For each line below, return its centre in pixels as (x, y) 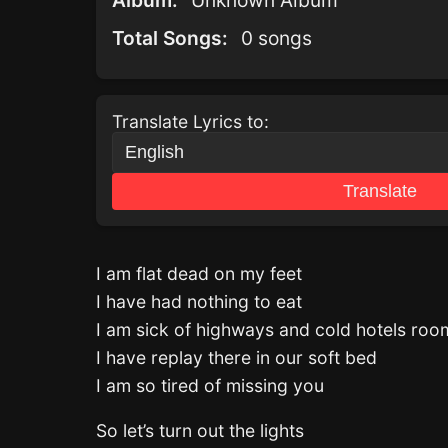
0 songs (276, 38)
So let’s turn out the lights (200, 431)
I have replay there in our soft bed (236, 357)
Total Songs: (170, 38)
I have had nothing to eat (199, 301)
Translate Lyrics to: (190, 121)
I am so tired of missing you (210, 385)
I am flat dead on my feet (199, 273)
